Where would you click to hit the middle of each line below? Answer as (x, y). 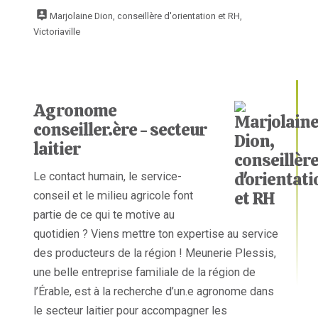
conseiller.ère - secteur (120, 129)
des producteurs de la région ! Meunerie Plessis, (155, 253)
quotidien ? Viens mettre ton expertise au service (156, 234)
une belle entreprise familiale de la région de (145, 272)
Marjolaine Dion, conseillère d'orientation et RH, (146, 16)
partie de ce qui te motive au (104, 214)
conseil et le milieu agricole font (114, 195)
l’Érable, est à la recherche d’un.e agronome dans (154, 291)
